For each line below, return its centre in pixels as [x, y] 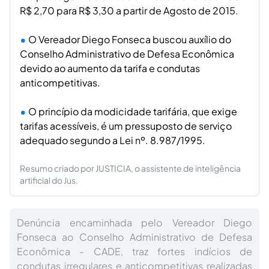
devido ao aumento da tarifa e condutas [110, 68]
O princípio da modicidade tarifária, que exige [133, 111]
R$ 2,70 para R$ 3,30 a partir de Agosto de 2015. [129, 11]
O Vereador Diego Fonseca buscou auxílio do [130, 39]
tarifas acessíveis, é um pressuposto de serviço [126, 126]
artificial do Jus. [49, 180]
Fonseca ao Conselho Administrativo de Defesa [134, 237]
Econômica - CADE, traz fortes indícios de [134, 251]
